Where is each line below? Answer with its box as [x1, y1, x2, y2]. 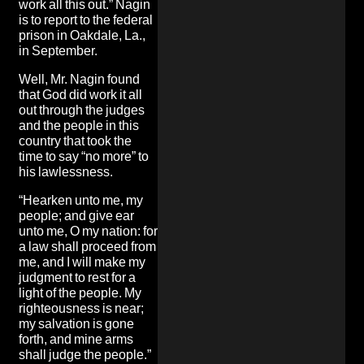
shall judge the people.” [19, 346, 151, 362]
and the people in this [19, 117, 139, 133]
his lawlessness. [19, 163, 113, 180]
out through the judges [19, 102, 145, 118]
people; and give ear [19, 207, 134, 223]
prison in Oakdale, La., [19, 27, 145, 43]
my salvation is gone [19, 315, 134, 331]
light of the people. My [19, 284, 141, 301]
